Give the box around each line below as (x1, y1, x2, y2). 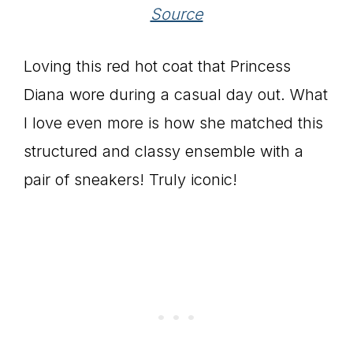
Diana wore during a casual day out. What (24, 85, 328, 105)
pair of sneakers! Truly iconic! (24, 170, 237, 190)
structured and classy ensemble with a (24, 142, 303, 162)
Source (150, 5, 203, 24)
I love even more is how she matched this (24, 113, 323, 133)
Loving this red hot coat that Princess (24, 57, 291, 76)
